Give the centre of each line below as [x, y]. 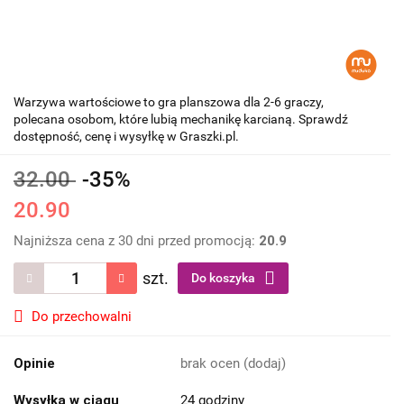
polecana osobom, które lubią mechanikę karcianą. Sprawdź [181, 119]
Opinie [34, 364]
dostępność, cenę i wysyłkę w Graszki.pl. [126, 137]
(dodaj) [265, 364]
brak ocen [212, 364]
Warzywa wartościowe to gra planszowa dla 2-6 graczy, [169, 102]
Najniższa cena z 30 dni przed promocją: [136, 241]
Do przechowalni [82, 317]
